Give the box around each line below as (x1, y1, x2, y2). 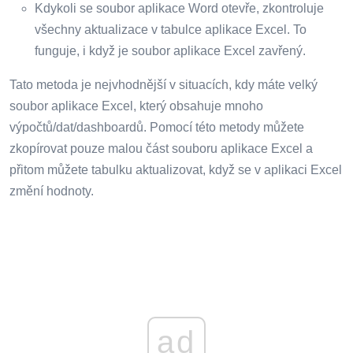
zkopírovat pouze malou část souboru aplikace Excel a (9, 141, 313, 155)
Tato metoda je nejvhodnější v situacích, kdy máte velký (9, 77, 318, 91)
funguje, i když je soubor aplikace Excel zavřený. (35, 43, 306, 58)
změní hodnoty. (9, 184, 94, 198)
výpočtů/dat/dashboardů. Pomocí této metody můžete (9, 120, 304, 134)
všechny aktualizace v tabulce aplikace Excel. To (35, 22, 307, 36)
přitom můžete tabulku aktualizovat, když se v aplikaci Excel (9, 162, 342, 176)
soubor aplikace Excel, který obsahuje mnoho (9, 98, 263, 113)
